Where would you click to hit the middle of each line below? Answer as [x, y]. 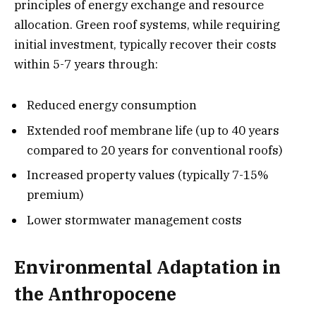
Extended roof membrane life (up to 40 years [153, 130]
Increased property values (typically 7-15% [148, 175]
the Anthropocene [95, 294]
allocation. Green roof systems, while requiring [147, 24]
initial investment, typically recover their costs [145, 44]
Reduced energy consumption [112, 105]
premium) [55, 195]
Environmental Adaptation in [147, 267]
